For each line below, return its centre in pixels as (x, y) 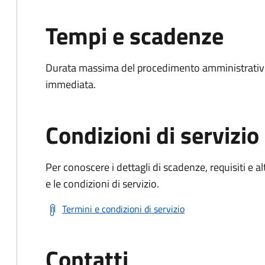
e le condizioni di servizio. (102, 184)
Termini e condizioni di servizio (123, 209)
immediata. (71, 84)
